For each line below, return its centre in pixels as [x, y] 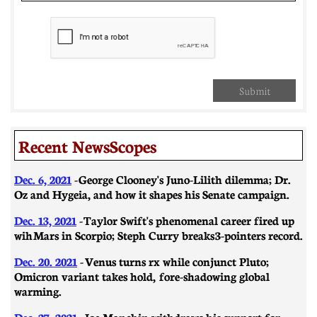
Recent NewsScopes [87, 145]
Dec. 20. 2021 [46, 261]
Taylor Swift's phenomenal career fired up [189, 220]
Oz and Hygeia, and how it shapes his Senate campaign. [152, 194]
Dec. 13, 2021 [45, 220]
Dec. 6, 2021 [43, 179]
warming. [38, 290]
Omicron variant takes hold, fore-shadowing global [142, 276]
